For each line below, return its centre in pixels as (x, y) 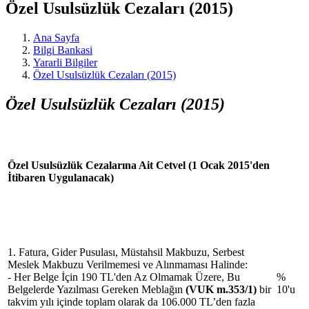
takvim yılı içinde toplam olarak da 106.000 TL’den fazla (131, 301)
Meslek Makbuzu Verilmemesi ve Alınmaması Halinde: (128, 264)
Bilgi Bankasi (63, 50)
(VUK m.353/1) (221, 289)
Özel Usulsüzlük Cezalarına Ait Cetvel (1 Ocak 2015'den (139, 165)
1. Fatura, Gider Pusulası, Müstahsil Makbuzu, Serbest (126, 252)
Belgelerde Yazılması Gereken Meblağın (95, 289)
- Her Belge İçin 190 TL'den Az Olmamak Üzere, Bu (124, 277)
